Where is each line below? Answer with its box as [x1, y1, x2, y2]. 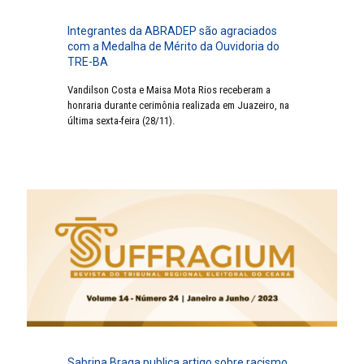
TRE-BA [67, 54, 108, 68]
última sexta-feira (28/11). [67, 114, 175, 127]
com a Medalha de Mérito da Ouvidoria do [67, 39, 279, 53]
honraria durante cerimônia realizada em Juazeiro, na [67, 98, 289, 111]
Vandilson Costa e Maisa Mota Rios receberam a [67, 83, 271, 96]
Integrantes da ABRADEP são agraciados [67, 24, 277, 37]
